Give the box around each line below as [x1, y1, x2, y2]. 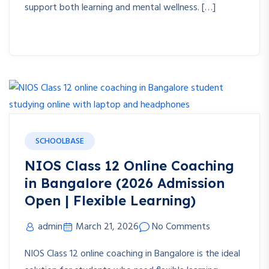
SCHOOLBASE [35, 134, 84, 149]
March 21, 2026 [76, 219, 139, 235]
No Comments [152, 219, 210, 235]
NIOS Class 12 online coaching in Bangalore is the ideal [25, 246, 240, 262]
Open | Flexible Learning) [25, 192, 196, 210]
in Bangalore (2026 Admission [25, 175, 225, 192]
